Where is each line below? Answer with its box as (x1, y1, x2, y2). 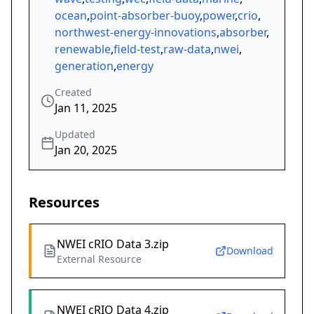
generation (55, 58, 114, 74)
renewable (55, 41, 111, 57)
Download (226, 244, 273, 258)
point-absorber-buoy (90, 8, 200, 24)
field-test (114, 41, 161, 57)
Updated (55, 128, 95, 142)
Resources (29, 193, 100, 212)
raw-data (163, 41, 211, 57)
